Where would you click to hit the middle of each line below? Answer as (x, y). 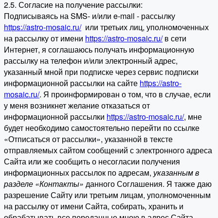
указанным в (176, 172)
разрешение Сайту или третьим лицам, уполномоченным (107, 195)
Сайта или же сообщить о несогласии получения (92, 161)
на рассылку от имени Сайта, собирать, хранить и (94, 206)
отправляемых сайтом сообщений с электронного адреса (108, 150)
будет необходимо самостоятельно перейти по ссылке (102, 127)
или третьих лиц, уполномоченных (145, 27)
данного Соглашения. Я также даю (148, 183)
